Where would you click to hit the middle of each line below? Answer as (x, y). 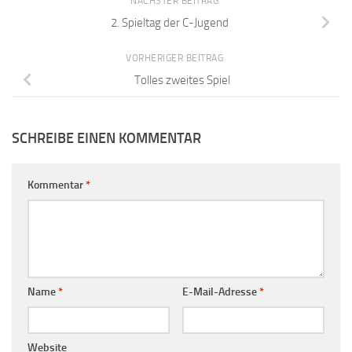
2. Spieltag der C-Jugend (170, 23)
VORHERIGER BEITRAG (176, 58)
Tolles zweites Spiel (182, 81)
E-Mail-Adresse (220, 292)
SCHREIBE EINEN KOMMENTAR (106, 139)
